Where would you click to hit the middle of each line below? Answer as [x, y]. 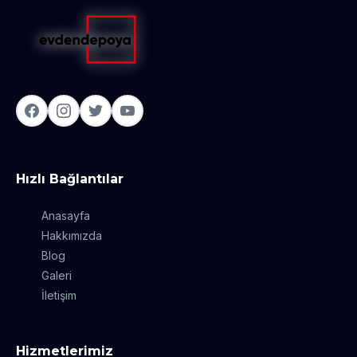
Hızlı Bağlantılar [70, 179]
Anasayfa [66, 216]
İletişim [59, 296]
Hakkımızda [72, 236]
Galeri [57, 276]
